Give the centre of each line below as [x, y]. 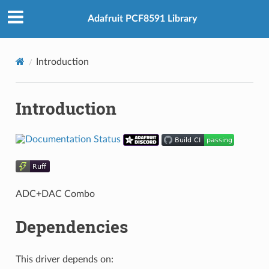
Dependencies [71, 226]
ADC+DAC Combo [55, 194]
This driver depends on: [64, 259]
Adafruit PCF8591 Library [142, 19]
